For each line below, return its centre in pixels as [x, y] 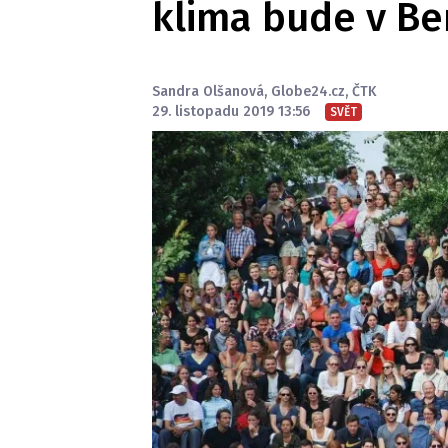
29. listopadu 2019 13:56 [231, 111]
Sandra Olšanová [208, 91]
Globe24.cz [308, 91]
